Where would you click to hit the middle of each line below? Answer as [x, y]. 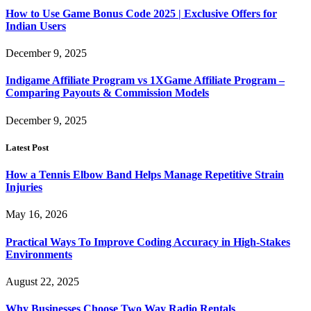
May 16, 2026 [36, 215]
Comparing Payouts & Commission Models [107, 93]
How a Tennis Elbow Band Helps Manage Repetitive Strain [145, 175]
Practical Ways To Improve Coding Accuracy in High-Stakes [148, 242]
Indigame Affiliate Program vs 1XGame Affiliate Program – [145, 81]
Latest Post [27, 147]
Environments [39, 254]
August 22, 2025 [42, 281]
